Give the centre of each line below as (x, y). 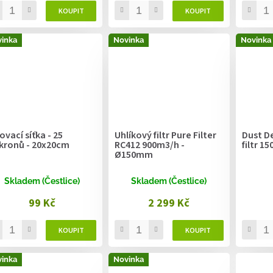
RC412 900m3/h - (150, 145)
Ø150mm (134, 155)
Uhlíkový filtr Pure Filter (166, 136)
